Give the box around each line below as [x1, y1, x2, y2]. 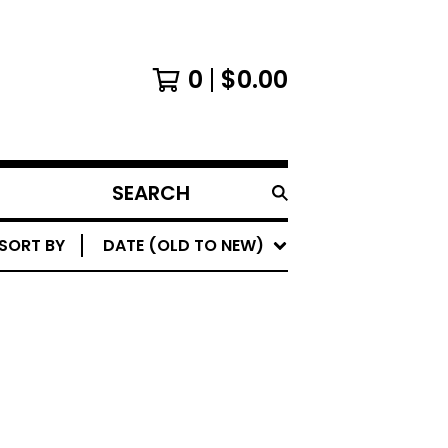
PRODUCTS [103, 215, 190, 239]
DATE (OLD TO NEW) [103, 234, 264, 257]
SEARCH [103, 191, 165, 215]
